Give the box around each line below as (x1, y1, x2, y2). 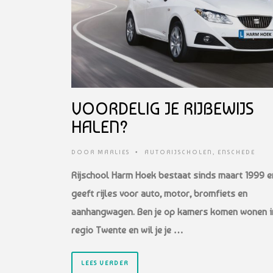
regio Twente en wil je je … (71, 224, 183, 236)
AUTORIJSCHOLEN (144, 148, 213, 155)
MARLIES (97, 148, 130, 155)
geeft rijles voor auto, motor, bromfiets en (71, 187, 247, 199)
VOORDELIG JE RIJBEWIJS (71, 98, 254, 119)
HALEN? (71, 116, 129, 137)
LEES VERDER (81, 259, 129, 266)
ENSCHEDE (218, 148, 255, 155)
